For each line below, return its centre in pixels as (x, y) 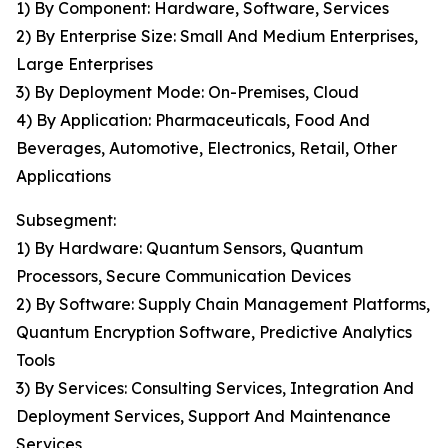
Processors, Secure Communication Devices (183, 276)
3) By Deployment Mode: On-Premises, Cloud (187, 92)
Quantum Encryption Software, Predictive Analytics (214, 332)
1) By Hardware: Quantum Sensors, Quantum (189, 248)
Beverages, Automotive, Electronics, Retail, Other (206, 148)
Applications (63, 176)
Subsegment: (66, 220)
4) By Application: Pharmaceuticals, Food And (193, 120)
